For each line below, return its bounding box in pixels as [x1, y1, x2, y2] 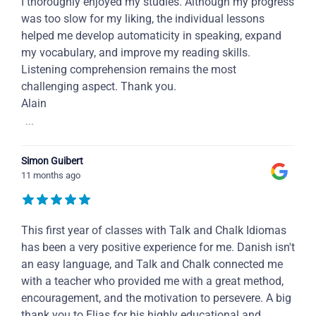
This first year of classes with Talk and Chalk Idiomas [21, 224, 286, 238]
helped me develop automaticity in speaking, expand [21, 29, 281, 43]
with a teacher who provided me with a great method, [21, 274, 284, 288]
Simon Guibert [21, 155, 83, 167]
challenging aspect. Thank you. [21, 80, 176, 94]
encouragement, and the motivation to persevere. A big [21, 291, 291, 305]
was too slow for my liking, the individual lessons [21, 12, 265, 26]
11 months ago [21, 170, 80, 181]
